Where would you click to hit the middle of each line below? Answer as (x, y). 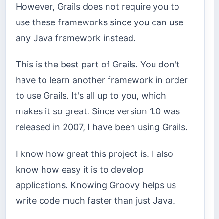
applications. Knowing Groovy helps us (96, 185)
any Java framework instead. (76, 38)
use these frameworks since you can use (99, 22)
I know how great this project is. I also (94, 153)
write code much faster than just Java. (95, 200)
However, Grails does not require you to (98, 6)
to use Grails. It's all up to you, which (91, 96)
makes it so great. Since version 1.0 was (98, 111)
